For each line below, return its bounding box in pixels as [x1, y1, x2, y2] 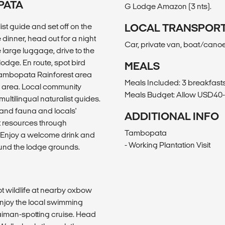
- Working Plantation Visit [125, 140, 210, 149]
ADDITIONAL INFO [125, 110, 219, 122]
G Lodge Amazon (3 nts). [125, 2, 211, 11]
